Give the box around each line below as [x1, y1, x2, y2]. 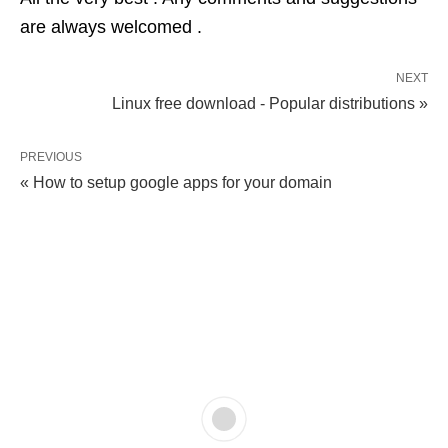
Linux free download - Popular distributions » [112, 95, 428, 113]
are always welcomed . [20, 17, 202, 38]
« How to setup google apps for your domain [20, 174, 332, 192]
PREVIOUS [20, 150, 82, 165]
